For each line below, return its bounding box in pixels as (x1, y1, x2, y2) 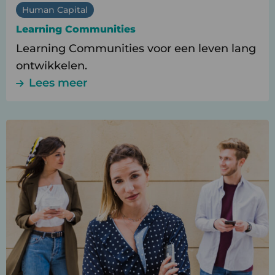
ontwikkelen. (16, 59, 87, 73)
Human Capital (22, 4, 88, 15)
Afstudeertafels (6, 170, 90, 184)
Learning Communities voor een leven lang (16, 42, 256, 56)
